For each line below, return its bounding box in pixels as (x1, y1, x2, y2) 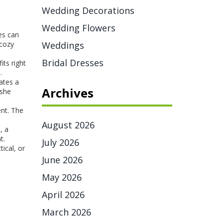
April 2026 (41, 189, 85, 201)
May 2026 (41, 171, 82, 183)
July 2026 (41, 136, 79, 148)
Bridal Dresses (41, 57, 104, 69)
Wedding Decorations (41, 4, 134, 16)
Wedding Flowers (41, 22, 115, 34)
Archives (41, 85, 94, 101)
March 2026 (41, 206, 91, 218)
